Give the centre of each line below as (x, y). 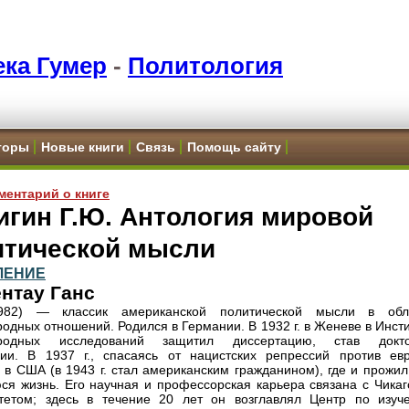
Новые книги (83, 147)
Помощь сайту (234, 147)
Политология (205, 66)
